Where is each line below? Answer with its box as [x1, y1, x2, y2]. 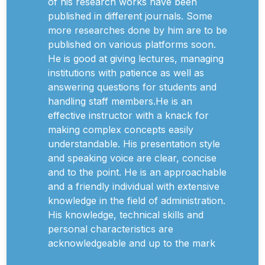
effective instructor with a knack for [48, 109, 209, 121]
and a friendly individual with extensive [48, 180, 219, 192]
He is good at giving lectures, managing [48, 53, 224, 64]
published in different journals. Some [48, 10, 212, 22]
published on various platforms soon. [48, 38, 216, 50]
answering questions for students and [48, 81, 216, 93]
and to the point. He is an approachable [48, 166, 227, 178]
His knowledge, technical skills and [48, 209, 203, 221]
